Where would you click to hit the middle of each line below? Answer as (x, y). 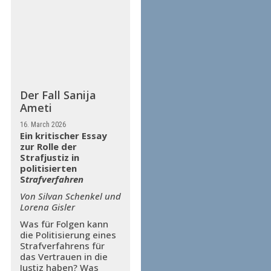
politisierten (48, 168)
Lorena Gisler (47, 207)
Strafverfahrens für (62, 246)
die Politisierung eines (68, 235)
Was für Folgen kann (64, 224)
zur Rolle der (48, 147)
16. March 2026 (43, 125)
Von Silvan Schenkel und (70, 196)
